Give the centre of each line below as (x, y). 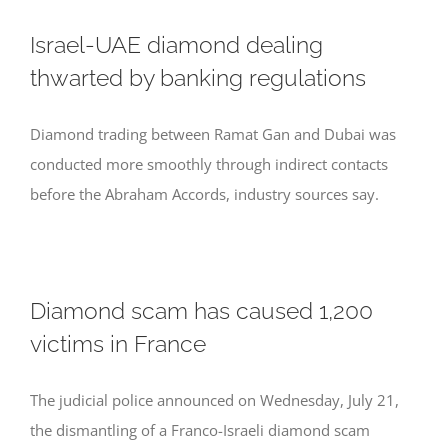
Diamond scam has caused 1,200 (201, 310)
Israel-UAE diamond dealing (176, 44)
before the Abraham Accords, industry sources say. (204, 194)
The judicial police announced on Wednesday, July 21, (214, 400)
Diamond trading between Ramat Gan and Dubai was (213, 134)
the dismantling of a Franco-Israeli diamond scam (200, 430)
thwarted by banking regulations (198, 77)
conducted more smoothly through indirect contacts (209, 164)
